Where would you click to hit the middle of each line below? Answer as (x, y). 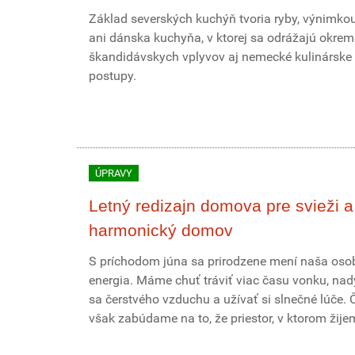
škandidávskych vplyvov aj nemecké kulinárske (220, 57)
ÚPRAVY (114, 173)
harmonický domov (161, 230)
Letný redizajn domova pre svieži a (221, 206)
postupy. (113, 76)
